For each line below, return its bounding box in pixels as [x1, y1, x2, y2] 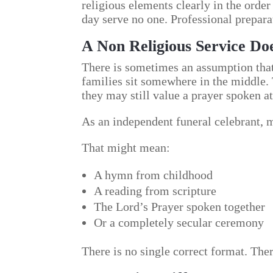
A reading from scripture [94, 184, 217, 198]
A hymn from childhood [94, 168, 213, 182]
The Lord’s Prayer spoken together [94, 200, 266, 214]
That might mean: [82, 141, 171, 155]
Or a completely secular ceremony [94, 216, 264, 230]
